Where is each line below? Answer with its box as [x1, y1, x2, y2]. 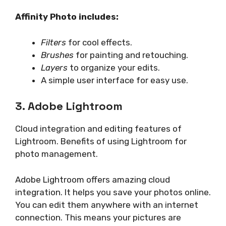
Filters [41, 37, 66, 47]
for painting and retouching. [74, 49, 188, 60]
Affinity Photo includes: [15, 12, 119, 22]
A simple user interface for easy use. [41, 75, 188, 85]
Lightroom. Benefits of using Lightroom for [15, 136, 187, 147]
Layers [41, 62, 68, 73]
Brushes [41, 49, 74, 60]
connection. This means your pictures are [15, 212, 181, 222]
